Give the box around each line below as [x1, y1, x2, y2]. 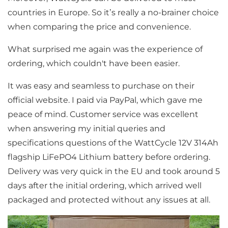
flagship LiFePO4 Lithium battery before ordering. [7, 152, 210, 162]
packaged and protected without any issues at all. [7, 194, 210, 205]
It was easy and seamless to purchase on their [7, 80, 194, 91]
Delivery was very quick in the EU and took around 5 [7, 166, 220, 176]
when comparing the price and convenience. [7, 21, 191, 32]
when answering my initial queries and [7, 123, 165, 133]
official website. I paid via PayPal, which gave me [7, 95, 203, 105]
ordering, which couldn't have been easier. [7, 58, 180, 68]
